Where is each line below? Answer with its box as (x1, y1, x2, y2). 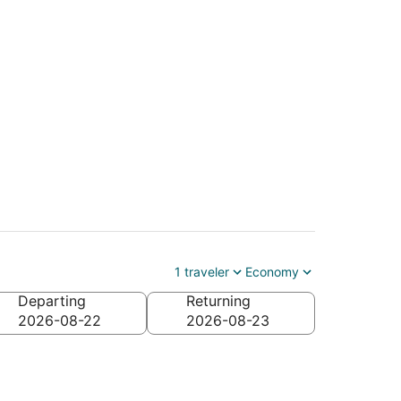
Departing (18, 291, 86, 310)
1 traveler (175, 263, 229, 279)
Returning (186, 291, 251, 310)
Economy (245, 263, 299, 279)
